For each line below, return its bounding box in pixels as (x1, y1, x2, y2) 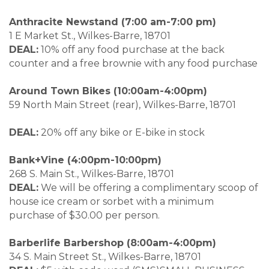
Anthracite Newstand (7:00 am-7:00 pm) (9, 16, 258, 28)
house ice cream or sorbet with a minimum (9, 196, 214, 208)
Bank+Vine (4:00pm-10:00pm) (9, 154, 186, 166)
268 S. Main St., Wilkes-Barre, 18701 (9, 168, 237, 180)
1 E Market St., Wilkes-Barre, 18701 (9, 30, 233, 42)
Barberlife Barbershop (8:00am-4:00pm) (9, 237, 216, 249)
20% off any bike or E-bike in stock (38, 127, 205, 139)
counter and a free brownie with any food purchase (9, 58, 258, 70)
